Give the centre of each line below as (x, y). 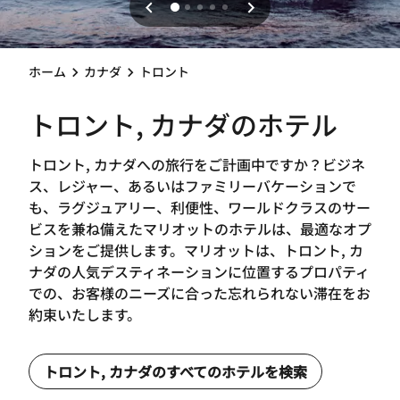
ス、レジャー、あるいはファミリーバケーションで (192, 185)
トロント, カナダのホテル (183, 124)
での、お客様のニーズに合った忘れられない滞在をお (200, 292)
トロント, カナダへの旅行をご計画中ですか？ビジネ (197, 164)
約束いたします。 (85, 314)
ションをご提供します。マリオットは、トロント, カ (196, 250)
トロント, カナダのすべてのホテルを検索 (175, 371)
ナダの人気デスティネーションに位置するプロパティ (199, 271)
